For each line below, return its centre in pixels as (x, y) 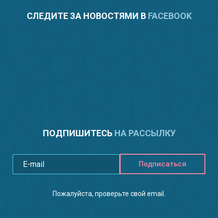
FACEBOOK (170, 16)
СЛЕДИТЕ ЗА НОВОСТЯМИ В (87, 16)
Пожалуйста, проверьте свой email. (109, 193)
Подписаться (163, 164)
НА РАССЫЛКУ (145, 133)
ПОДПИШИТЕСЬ (78, 133)
